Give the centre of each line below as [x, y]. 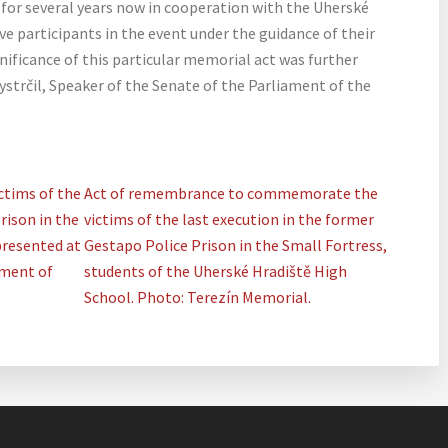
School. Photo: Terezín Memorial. [198, 297]
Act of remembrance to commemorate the [231, 193]
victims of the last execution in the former [229, 219]
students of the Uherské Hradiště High [216, 271]
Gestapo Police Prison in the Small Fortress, [236, 245]
